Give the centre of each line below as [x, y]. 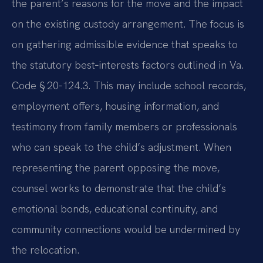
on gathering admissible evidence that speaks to [125, 45]
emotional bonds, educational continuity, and [115, 209]
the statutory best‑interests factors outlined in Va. [128, 65]
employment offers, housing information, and [115, 106]
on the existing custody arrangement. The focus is [128, 24]
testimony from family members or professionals [124, 127]
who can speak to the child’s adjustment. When [122, 147]
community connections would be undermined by [126, 230]
